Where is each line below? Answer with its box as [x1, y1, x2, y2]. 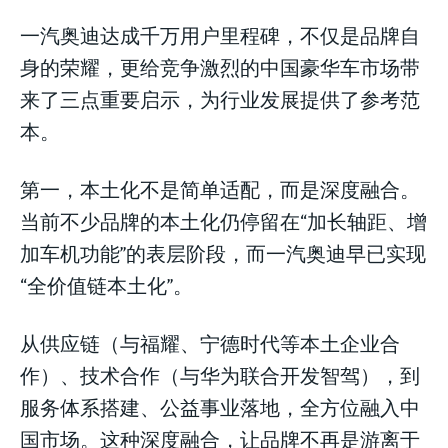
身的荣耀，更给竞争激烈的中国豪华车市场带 [20, 53, 420, 79]
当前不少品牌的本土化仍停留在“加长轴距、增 [20, 207, 427, 233]
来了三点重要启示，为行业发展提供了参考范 [20, 85, 420, 111]
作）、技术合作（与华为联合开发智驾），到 [20, 361, 420, 387]
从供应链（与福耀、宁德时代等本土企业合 [20, 329, 400, 355]
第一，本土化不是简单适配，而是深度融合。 [20, 175, 420, 201]
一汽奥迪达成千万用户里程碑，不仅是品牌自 [20, 21, 420, 47]
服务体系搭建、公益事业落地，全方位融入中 [20, 393, 420, 419]
